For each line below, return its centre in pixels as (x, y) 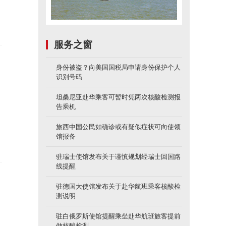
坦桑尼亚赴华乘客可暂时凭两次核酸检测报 (118, 97)
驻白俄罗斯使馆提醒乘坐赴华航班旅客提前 (118, 216)
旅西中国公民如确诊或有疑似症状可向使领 (118, 127)
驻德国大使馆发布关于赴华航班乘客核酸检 (118, 186)
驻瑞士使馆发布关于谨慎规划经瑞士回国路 (118, 157)
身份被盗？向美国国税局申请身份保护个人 (118, 67)
